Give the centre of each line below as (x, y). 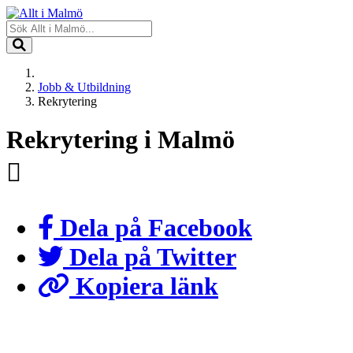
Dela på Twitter (150, 257)
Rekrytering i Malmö (121, 140)
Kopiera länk (144, 286)
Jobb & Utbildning (84, 87)
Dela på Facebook (153, 228)
